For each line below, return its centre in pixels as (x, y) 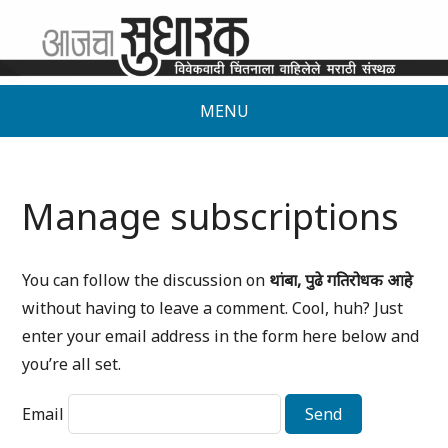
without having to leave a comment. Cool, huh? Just (213, 308)
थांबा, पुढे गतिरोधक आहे (341, 280)
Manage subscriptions (211, 217)
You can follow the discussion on (146, 280)
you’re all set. (72, 364)
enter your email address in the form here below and (221, 336)
